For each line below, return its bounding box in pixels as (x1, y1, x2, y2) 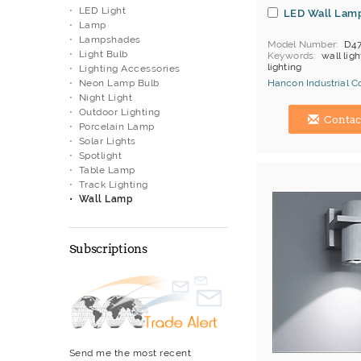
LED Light (78, 5, 126, 16)
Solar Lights (78, 135, 136, 147)
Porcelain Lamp (78, 121, 155, 132)
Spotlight (78, 150, 122, 161)
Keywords (267, 50, 314, 61)
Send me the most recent (68, 347, 191, 359)
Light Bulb (78, 48, 128, 60)
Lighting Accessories (78, 63, 180, 74)
